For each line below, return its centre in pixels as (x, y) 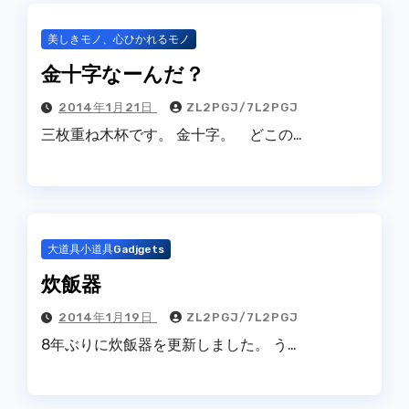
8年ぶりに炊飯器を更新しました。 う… (169, 344)
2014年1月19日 (108, 317)
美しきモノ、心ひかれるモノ (119, 40)
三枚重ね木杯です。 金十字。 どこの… (172, 135)
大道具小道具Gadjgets (106, 249)
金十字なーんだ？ (123, 73)
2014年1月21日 (108, 108)
